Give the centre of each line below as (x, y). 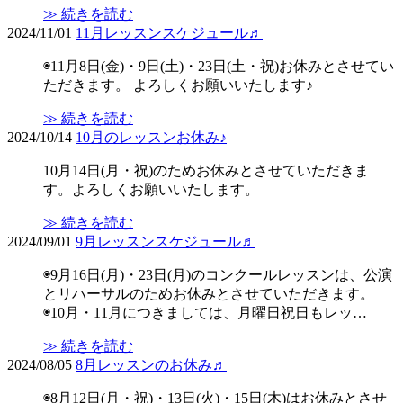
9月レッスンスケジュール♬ (166, 242)
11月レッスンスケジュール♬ (169, 33)
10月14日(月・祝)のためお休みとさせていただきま (206, 171)
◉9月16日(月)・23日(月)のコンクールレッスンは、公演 (218, 275)
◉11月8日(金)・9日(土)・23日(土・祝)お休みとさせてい (219, 67)
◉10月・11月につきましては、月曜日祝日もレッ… (205, 313)
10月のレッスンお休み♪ (151, 138)
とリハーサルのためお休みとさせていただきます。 (209, 294)
